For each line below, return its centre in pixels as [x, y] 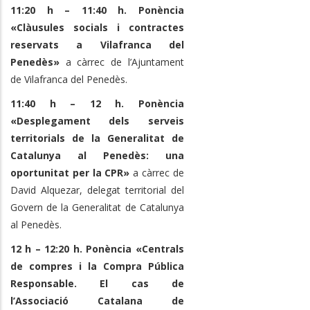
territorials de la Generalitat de [97, 138]
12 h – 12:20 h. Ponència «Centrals [97, 248]
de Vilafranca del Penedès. [69, 79]
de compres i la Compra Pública [97, 266]
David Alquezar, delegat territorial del [97, 190]
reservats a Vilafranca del [97, 44]
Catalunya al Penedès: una [97, 155]
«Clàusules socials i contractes [97, 27]
